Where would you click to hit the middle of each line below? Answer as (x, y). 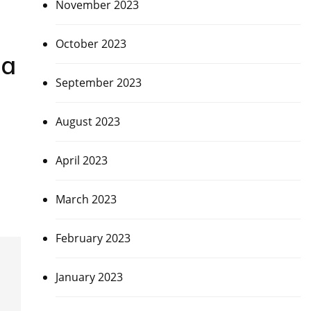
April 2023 (81, 160)
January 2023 (89, 277)
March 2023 (86, 199)
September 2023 (98, 83)
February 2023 (93, 238)
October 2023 (91, 44)
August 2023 (87, 121)
